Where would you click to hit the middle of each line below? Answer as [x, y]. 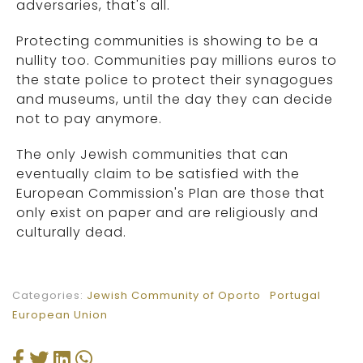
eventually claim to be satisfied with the [158, 174]
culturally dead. [71, 233]
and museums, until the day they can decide [175, 100]
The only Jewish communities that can [152, 155]
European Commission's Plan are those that [171, 194]
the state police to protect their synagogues [175, 80]
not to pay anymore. [89, 119]
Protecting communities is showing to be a [167, 41]
